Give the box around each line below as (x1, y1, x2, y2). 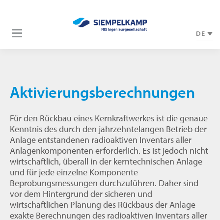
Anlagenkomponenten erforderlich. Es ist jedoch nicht (10, 144, 208, 156)
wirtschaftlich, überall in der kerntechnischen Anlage (10, 155, 202, 167)
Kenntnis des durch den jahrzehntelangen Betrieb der (10, 123, 207, 135)
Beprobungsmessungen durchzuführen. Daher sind (10, 177, 198, 189)
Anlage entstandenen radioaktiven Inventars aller (10, 134, 192, 145)
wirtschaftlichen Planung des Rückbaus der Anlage (10, 198, 195, 210)
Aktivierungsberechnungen (10, 82, 195, 102)
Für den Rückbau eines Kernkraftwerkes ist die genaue (10, 112, 208, 124)
